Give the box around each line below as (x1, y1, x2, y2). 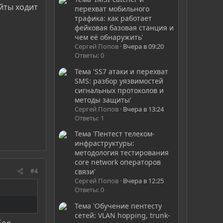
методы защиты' (75, 95, 131, 105)
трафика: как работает (75, 13, 152, 23)
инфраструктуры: (75, 138, 134, 148)
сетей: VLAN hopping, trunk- (75, 210, 170, 220)
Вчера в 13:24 (123, 104, 164, 113)
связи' (75, 167, 96, 177)
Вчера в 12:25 (123, 176, 164, 186)
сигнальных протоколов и (75, 85, 164, 95)
